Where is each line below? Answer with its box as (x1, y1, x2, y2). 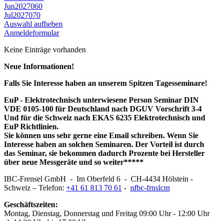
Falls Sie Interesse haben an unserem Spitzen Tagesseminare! (4, 78, 209, 87)
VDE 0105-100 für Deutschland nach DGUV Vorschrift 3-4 (4, 104, 202, 113)
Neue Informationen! (4, 62, 76, 71)
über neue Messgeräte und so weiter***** (4, 157, 144, 166)
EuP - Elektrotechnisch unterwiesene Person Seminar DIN (4, 95, 199, 104)
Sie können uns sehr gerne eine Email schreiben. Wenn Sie (4, 131, 198, 140)
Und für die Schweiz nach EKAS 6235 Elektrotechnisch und (4, 113, 205, 122)
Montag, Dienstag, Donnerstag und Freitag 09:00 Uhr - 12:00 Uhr (4, 209, 210, 218)
